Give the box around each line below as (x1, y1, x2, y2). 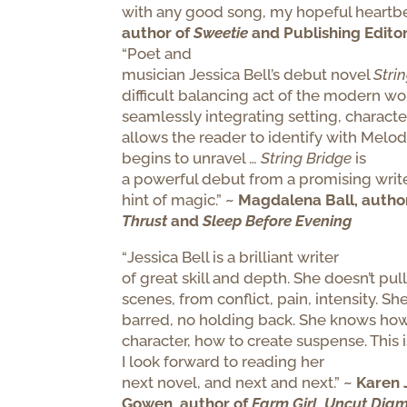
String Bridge (261, 148, 352, 167)
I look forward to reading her (122, 352, 325, 371)
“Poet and (122, 44, 193, 63)
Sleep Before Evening (203, 211, 352, 230)
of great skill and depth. (122, 268, 294, 287)
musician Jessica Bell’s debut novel (122, 65, 374, 84)
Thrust (122, 211, 168, 230)
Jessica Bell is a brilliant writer (127, 247, 340, 266)
